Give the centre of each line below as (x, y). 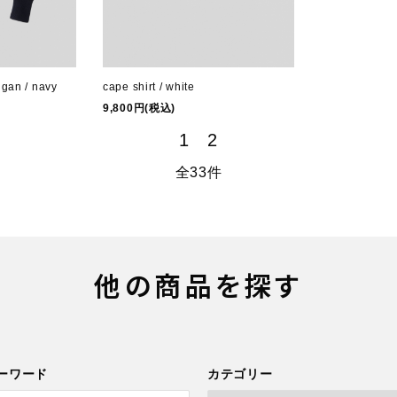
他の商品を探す (198, 284)
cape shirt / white (149, 86)
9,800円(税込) (139, 108)
